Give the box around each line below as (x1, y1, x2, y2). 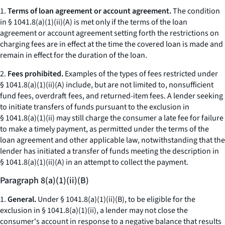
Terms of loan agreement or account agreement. (8, 6, 171, 17)
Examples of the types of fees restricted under (63, 68, 218, 79)
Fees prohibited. (8, 68, 63, 79)
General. (8, 194, 36, 205)
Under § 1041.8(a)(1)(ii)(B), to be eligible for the (36, 194, 195, 205)
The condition (171, 6, 220, 17)
